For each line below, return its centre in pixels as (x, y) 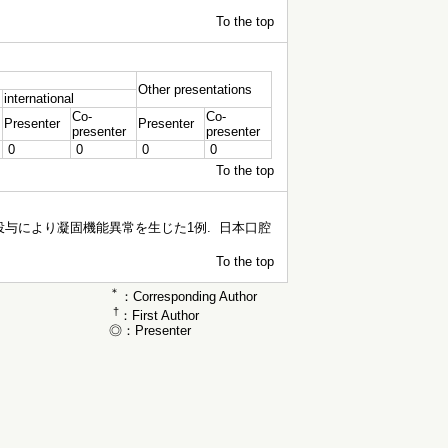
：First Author (159, 315)
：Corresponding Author (188, 297)
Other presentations (195, 89)
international (39, 98)
